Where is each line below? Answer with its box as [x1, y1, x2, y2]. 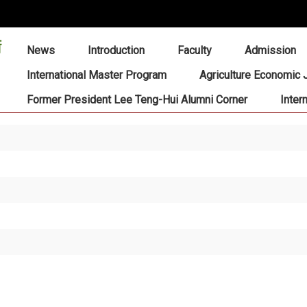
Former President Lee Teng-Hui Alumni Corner [26, 93, 247, 106]
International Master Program [26, 69, 167, 82]
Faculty [177, 44, 212, 57]
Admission [244, 44, 296, 57]
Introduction [87, 44, 145, 57]
